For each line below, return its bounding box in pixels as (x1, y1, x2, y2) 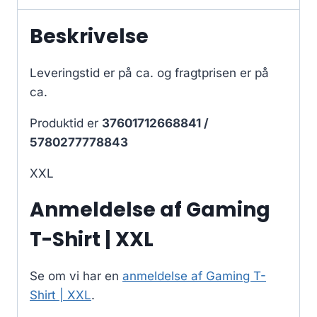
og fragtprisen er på (157, 65, 269, 80)
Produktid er (30, 115, 102, 130)
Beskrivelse (30, 22, 149, 50)
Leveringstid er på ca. (30, 65, 157, 80)
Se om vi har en (30, 268, 122, 283)
